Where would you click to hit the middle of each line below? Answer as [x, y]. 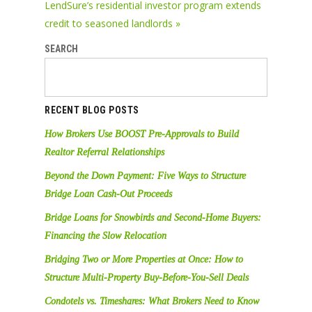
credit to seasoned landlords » [112, 24]
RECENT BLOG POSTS [92, 110]
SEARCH [61, 49]
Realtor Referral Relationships [104, 153]
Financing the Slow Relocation [106, 236]
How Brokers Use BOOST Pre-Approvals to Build [142, 134]
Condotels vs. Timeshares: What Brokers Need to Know [152, 302]
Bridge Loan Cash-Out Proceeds [108, 194]
